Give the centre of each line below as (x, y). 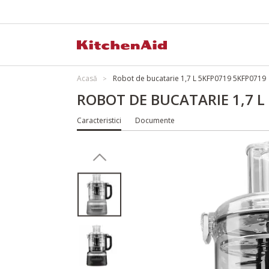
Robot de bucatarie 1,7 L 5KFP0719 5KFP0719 (189, 78)
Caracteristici (99, 120)
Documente (155, 120)
